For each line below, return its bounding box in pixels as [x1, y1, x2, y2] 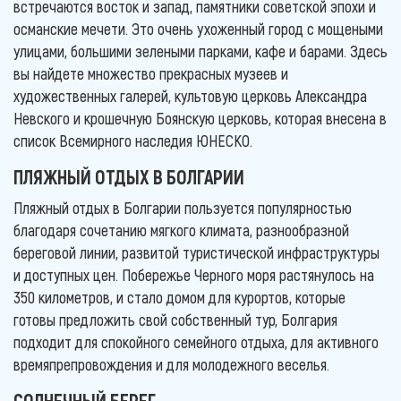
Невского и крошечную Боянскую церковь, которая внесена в [13, 107, 387, 128]
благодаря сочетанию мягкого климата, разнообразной [13, 219, 349, 240]
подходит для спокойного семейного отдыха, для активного [13, 331, 379, 352]
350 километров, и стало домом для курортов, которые [13, 286, 346, 307]
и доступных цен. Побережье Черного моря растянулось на [13, 264, 374, 285]
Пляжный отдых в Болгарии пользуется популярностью [13, 197, 352, 218]
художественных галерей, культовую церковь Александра [13, 85, 367, 106]
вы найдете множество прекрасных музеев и [13, 63, 288, 83]
